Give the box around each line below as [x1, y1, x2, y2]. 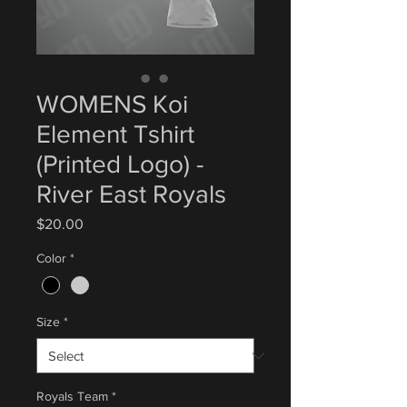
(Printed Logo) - [36, 150, 203, 178]
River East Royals [36, 180, 226, 208]
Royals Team [36, 389, 108, 404]
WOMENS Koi [36, 90, 188, 118]
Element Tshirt [36, 120, 194, 148]
